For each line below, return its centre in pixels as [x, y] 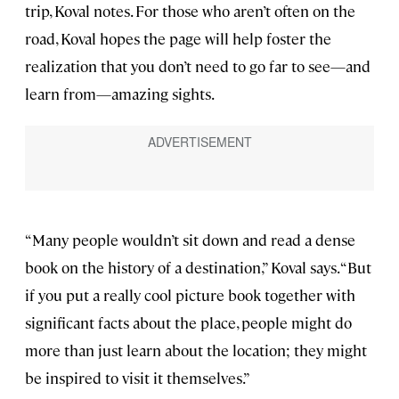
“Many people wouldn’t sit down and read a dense [190, 239]
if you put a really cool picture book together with [190, 294]
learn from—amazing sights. [120, 94]
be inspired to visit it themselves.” [138, 377]
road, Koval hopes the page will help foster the [178, 39]
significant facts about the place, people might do [188, 322]
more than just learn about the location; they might [196, 350]
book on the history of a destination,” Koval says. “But [198, 267]
